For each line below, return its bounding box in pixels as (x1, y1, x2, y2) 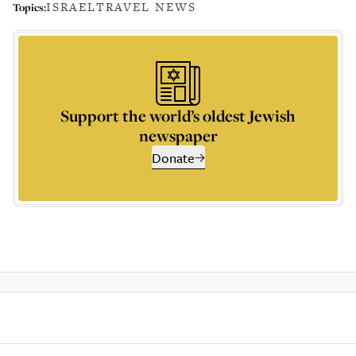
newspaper (138, 125, 218, 146)
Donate (151, 148, 195, 168)
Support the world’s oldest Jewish (60, 105, 296, 126)
